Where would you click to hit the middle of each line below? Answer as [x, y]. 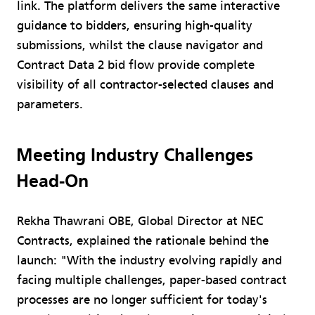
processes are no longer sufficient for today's [142, 300]
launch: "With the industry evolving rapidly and [149, 260]
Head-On [52, 181]
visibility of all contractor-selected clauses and [145, 84]
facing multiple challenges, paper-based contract [152, 280]
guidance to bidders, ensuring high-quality [135, 25]
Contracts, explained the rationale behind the [143, 240]
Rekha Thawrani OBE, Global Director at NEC [140, 221]
